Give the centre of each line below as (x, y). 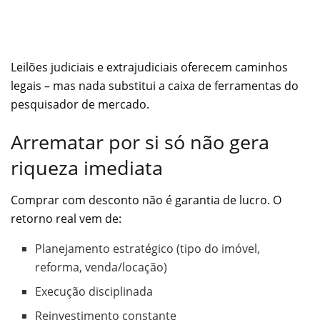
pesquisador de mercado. (80, 104)
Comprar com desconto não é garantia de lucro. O (146, 200)
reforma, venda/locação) (101, 267)
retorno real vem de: (66, 218)
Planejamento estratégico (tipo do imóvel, (148, 248)
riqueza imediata (87, 168)
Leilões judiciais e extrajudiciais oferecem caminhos (149, 67)
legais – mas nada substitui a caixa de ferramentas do (155, 85)
